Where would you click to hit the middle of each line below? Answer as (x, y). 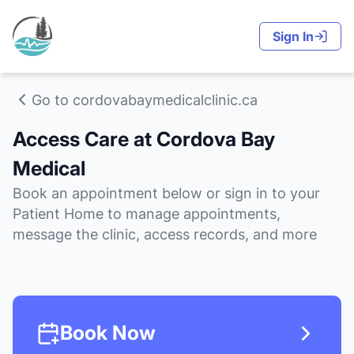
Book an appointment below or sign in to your (166, 193)
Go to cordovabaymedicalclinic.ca (145, 100)
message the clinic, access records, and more (165, 234)
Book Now (108, 333)
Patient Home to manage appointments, (147, 214)
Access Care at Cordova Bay (144, 139)
